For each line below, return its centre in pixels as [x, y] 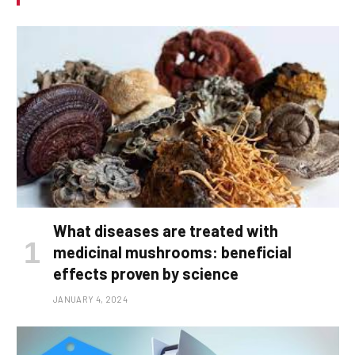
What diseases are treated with [166, 231]
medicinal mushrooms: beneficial [172, 252]
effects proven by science [146, 274]
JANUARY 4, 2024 [90, 300]
